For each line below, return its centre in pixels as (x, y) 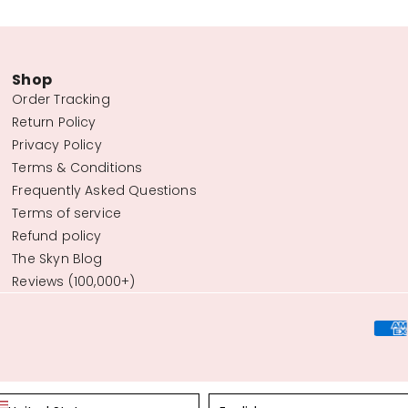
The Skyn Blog (57, 258)
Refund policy (57, 235)
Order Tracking (61, 99)
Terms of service (67, 213)
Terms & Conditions (77, 167)
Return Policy (54, 122)
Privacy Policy (57, 144)
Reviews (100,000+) (74, 281)
